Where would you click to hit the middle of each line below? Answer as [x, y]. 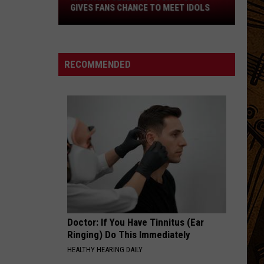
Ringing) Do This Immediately [129, 235]
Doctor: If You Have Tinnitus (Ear [136, 222]
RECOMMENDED [98, 64]
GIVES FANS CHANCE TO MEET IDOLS [140, 8]
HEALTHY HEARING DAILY [105, 250]
